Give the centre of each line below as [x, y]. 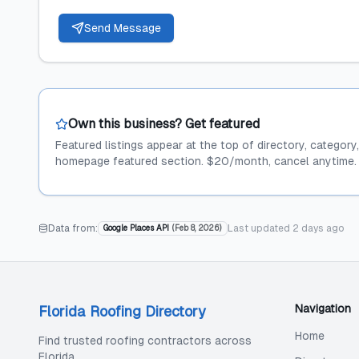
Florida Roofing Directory [122, 311]
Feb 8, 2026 [197, 228]
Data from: [73, 228]
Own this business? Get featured [164, 124]
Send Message [123, 28]
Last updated [260, 228]
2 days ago [319, 228]
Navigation [323, 309]
